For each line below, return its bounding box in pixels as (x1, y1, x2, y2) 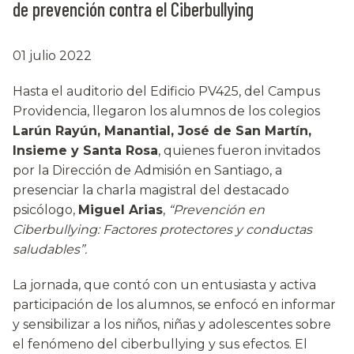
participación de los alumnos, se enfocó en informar (13, 297, 336, 313)
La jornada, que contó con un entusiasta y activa (13, 277, 316, 293)
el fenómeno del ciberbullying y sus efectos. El (13, 337, 307, 352)
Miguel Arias (78, 202, 163, 218)
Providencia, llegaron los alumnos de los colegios (13, 104, 320, 119)
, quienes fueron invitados (158, 143, 320, 159)
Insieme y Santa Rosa (13, 143, 158, 159)
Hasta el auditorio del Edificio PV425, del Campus (13, 84, 320, 100)
